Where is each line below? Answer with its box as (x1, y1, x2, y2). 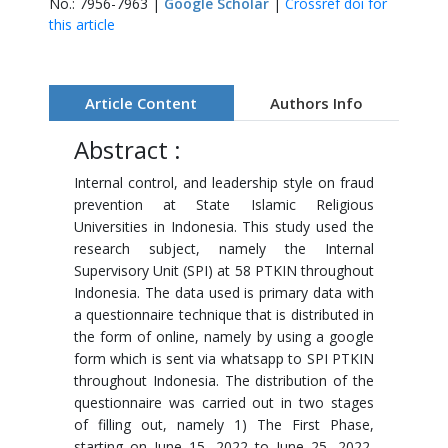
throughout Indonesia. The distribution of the (73, 371, 375, 390)
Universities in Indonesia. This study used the (73, 217, 375, 236)
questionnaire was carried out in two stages (73, 393, 375, 412)
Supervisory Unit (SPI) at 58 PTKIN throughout (73, 261, 375, 280)
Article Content (85, 93, 198, 113)
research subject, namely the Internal (73, 239, 375, 258)
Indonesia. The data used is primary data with (73, 283, 375, 302)
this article (48, 15, 115, 34)
